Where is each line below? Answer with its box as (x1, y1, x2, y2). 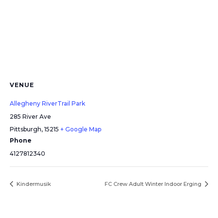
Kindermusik (15, 181, 51, 188)
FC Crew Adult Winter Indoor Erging (105, 181, 203, 188)
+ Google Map (60, 126, 101, 133)
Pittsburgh (10, 126, 41, 133)
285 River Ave (10, 113, 51, 121)
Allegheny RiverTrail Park (10, 100, 85, 108)
